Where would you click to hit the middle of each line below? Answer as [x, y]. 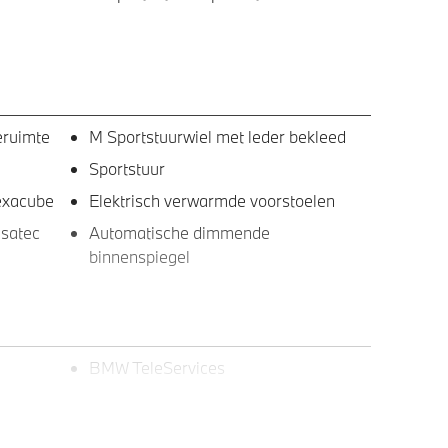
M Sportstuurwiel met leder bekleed [217, 136]
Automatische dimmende [179, 232]
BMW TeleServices [156, 367]
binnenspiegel [139, 256]
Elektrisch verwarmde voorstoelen [211, 200]
